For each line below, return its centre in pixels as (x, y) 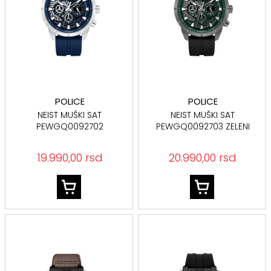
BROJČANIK (203, 138)
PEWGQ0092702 (70, 126)
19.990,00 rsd (70, 158)
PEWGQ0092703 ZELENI (203, 126)
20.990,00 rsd (203, 158)
